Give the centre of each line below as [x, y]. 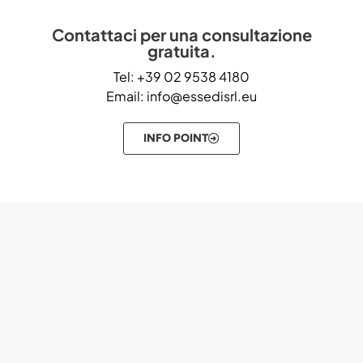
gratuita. [181, 50]
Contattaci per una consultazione [181, 34]
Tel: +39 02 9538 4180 [181, 76]
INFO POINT [176, 138]
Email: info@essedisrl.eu [181, 96]
